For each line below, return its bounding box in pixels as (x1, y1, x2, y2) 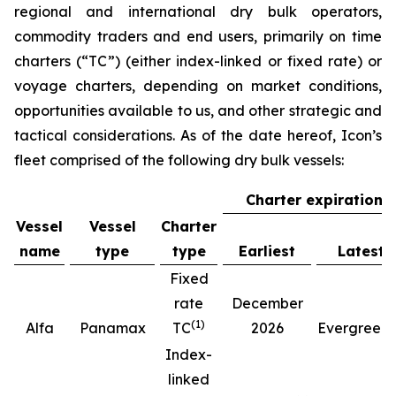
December (231, 294, 303, 312)
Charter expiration (245, 191, 383, 209)
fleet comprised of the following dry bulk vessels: (14, 151, 344, 169)
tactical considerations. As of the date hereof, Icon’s (14, 126, 382, 144)
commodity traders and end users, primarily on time (14, 27, 382, 45)
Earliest (239, 242, 295, 260)
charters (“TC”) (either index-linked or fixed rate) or (14, 52, 382, 70)
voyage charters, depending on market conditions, (14, 77, 382, 95)
